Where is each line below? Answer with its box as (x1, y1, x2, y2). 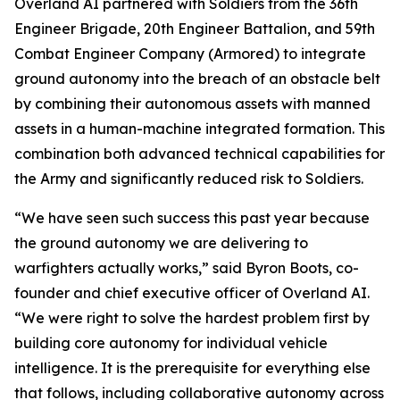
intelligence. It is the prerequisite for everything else (14, 358, 371, 377)
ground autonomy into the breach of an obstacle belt (14, 69, 380, 87)
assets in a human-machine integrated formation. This (14, 119, 385, 137)
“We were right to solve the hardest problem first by (14, 308, 370, 327)
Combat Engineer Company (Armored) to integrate (14, 44, 366, 62)
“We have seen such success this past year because (14, 208, 370, 227)
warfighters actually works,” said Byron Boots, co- (14, 258, 359, 277)
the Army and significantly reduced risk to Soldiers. (14, 169, 363, 187)
